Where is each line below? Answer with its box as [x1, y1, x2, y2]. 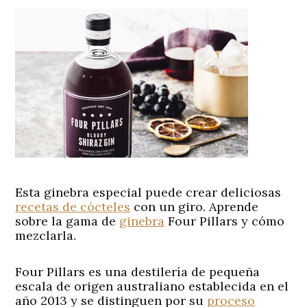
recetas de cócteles [15, 198, 131, 214]
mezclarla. [15, 227, 77, 243]
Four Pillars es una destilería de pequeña [15, 263, 260, 280]
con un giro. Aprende [130, 198, 259, 214]
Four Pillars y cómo [168, 212, 285, 229]
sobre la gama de [15, 212, 120, 229]
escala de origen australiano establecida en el [15, 278, 289, 294]
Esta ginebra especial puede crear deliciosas [15, 184, 282, 200]
